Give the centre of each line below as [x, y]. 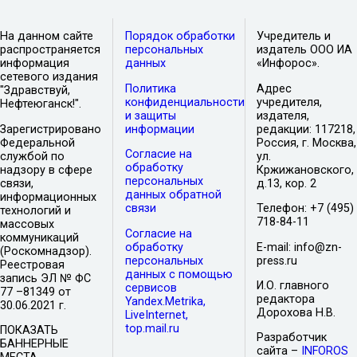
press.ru [277, 261]
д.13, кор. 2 [287, 183]
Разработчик [292, 338]
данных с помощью [178, 274]
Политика [150, 88]
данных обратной [173, 195]
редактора [286, 299]
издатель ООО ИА [305, 50]
